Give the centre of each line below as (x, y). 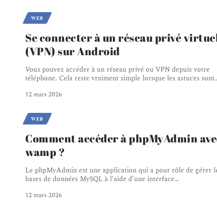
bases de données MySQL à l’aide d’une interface (100, 179)
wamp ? (45, 152)
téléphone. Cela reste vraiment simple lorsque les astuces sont (120, 78)
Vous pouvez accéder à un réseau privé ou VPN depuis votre (117, 70)
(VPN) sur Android (73, 51)
